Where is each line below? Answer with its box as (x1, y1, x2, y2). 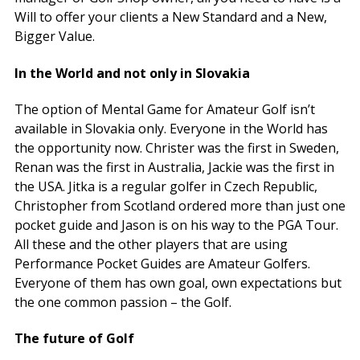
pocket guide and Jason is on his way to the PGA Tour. (14, 215, 338, 234)
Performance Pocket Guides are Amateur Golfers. (14, 254, 310, 272)
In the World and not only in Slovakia (14, 63, 250, 82)
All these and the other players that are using (14, 235, 288, 253)
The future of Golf (14, 329, 134, 348)
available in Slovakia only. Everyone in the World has (14, 119, 328, 137)
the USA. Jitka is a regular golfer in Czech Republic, (14, 177, 317, 195)
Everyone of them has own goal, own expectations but (14, 273, 342, 292)
